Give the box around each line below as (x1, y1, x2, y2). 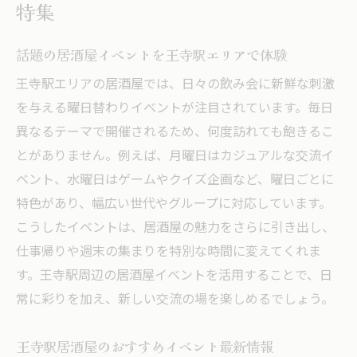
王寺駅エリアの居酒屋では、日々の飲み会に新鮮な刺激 (16, 73, 335, 96)
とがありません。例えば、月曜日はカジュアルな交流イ (16, 145, 334, 167)
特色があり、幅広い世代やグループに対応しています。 (16, 193, 331, 215)
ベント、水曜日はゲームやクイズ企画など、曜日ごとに (16, 169, 334, 191)
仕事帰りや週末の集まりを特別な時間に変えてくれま (16, 241, 321, 263)
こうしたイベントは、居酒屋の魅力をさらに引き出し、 (16, 217, 335, 239)
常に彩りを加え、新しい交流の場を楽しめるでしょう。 (16, 288, 334, 311)
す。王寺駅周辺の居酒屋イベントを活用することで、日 (16, 265, 332, 287)
